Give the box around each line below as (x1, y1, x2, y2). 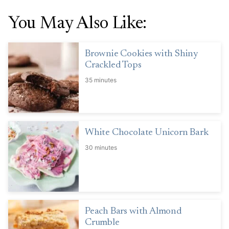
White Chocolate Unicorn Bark (85, 128, 209, 138)
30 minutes (85, 144, 117, 152)
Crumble (85, 218, 120, 228)
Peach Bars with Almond (85, 207, 182, 217)
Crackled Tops (85, 60, 142, 71)
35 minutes (85, 76, 117, 84)
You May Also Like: (8, 15, 147, 33)
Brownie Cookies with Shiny (85, 49, 199, 59)
